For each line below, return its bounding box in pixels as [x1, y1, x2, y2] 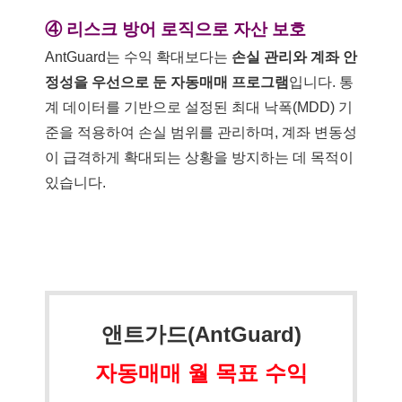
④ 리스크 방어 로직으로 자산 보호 [45, 19, 306, 39]
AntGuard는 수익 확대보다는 [45, 48, 232, 65]
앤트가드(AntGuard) [100, 321, 301, 346]
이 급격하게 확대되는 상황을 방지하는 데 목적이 [45, 149, 354, 165]
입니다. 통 [289, 74, 354, 90]
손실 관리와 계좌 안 [232, 48, 357, 65]
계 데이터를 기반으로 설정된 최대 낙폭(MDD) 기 [45, 99, 353, 115]
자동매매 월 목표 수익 [94, 360, 308, 385]
